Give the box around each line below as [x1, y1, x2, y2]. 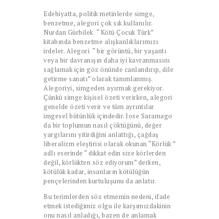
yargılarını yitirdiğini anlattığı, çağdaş [44, 130, 159, 139]
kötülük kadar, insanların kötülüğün [44, 167, 150, 176]
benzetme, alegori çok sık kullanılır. [44, 18, 153, 27]
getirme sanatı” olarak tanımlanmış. [44, 74, 153, 83]
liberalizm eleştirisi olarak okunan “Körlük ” [44, 139, 175, 148]
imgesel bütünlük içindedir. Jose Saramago [44, 111, 173, 120]
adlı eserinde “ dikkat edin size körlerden [44, 148, 166, 157]
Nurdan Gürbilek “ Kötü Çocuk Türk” [44, 27, 155, 37]
